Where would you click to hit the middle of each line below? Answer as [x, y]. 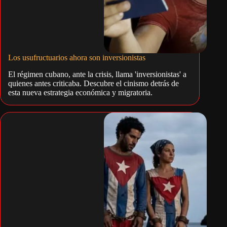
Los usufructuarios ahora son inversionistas [77, 57]
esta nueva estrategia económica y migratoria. [80, 92]
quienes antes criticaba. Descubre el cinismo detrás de [93, 83]
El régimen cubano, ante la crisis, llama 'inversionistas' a [97, 74]
